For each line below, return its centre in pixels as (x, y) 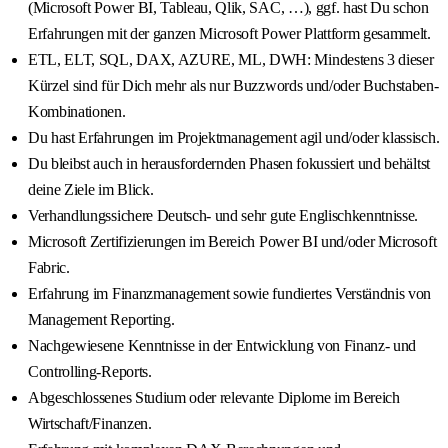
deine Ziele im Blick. (91, 190)
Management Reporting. (101, 320)
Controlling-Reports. (90, 372)
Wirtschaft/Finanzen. (90, 424)
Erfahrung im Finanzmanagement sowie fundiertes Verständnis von (230, 294)
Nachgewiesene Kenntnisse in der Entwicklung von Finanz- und (222, 346)
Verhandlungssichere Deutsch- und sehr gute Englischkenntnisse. (223, 216)
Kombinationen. (77, 112)
